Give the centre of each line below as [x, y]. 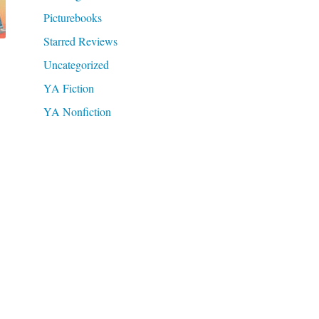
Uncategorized [76, 64]
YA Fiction [68, 88]
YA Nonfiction [77, 111]
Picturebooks [72, 17]
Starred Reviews [80, 41]
